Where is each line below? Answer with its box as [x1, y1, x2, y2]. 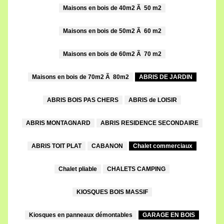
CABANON [91, 142, 123, 150]
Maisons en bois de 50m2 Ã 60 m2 [62, 27, 161, 35]
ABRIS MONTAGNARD [25, 119, 90, 127]
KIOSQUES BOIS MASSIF [76, 188, 148, 196]
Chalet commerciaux [133, 142, 192, 150]
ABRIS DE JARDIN [138, 73, 192, 81]
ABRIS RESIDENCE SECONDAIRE [100, 119, 198, 127]
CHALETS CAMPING [107, 165, 165, 173]
